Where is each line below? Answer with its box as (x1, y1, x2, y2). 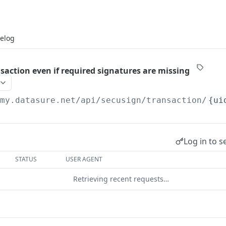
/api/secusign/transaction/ (76, 95, 207, 105)
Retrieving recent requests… (73, 174, 169, 184)
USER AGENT (66, 155, 103, 163)
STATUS (15, 155, 37, 163)
